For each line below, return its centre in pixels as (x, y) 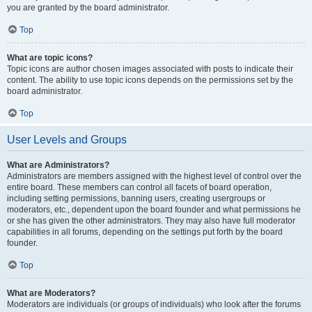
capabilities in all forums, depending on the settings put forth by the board (145, 232)
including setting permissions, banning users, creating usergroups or (136, 198)
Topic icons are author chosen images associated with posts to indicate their (150, 69)
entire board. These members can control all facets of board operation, (139, 187)
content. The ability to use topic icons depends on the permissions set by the (150, 80)
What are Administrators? (58, 165)
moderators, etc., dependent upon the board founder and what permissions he (154, 210)
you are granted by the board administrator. (88, 8)
